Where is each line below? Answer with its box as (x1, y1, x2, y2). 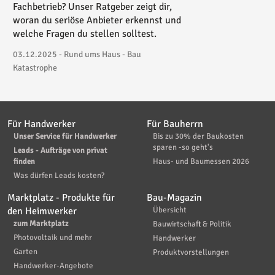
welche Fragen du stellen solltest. (13, 27, 157, 40)
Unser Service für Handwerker (14, 131, 117, 141)
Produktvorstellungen (153, 247, 229, 257)
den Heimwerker (7, 204, 77, 217)
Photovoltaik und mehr (14, 232, 92, 242)
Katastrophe (13, 62, 57, 73)
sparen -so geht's (153, 142, 213, 152)
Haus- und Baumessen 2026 (153, 156, 249, 166)
